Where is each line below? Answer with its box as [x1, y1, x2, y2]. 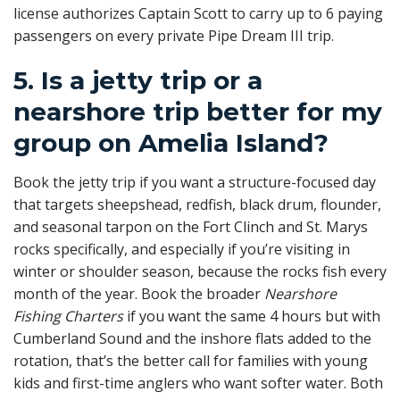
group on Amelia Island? [13, 128, 329, 159]
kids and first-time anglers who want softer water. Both [13, 373, 383, 394]
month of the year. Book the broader [13, 284, 264, 304]
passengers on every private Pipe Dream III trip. [13, 25, 334, 46]
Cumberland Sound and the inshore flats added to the [13, 329, 371, 349]
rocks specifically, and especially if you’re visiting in [13, 239, 350, 260]
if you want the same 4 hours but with [123, 306, 380, 327]
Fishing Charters [13, 306, 123, 327]
